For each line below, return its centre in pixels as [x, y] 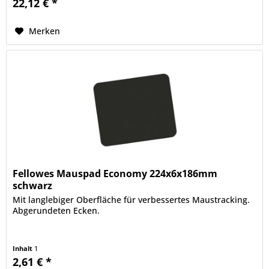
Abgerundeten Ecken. [56, 211]
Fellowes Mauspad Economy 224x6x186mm [115, 174]
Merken [45, 31]
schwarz [33, 186]
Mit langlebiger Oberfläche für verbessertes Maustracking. [131, 200]
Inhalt [24, 249]
